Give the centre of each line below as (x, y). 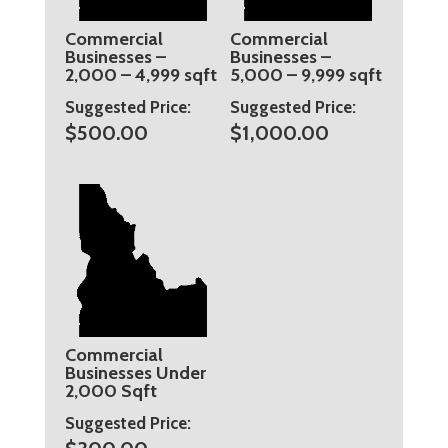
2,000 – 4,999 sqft (140, 75)
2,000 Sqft (110, 390)
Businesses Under (135, 372)
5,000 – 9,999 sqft (306, 75)
